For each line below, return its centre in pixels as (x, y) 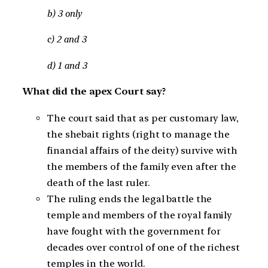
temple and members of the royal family (140, 215)
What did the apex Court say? (95, 92)
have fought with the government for (134, 231)
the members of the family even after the (141, 166)
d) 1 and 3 (67, 65)
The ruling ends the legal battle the (130, 199)
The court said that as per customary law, (143, 118)
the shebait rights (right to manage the (138, 134)
